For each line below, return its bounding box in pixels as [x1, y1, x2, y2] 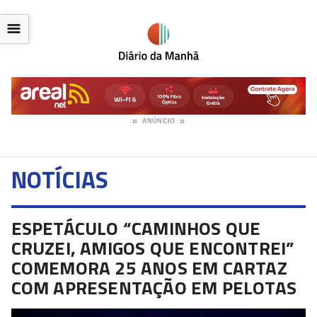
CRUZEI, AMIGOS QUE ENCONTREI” [11, 234, 294, 263]
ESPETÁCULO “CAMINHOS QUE [11, 214, 261, 243]
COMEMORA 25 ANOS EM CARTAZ [11, 254, 287, 282]
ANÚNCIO [142, 117, 175, 125]
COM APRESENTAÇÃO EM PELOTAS [11, 274, 296, 302]
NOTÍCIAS [11, 162, 109, 198]
